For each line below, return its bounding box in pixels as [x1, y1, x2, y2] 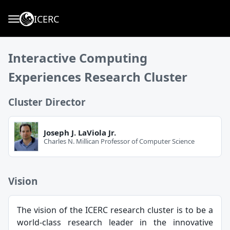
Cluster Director [8, 95, 86, 109]
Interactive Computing [8, 49, 147, 66]
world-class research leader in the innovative [17, 216, 213, 228]
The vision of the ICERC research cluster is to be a [17, 204, 213, 216]
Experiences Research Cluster [8, 68, 187, 85]
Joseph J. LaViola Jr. [44, 127, 116, 138]
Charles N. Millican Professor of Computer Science [44, 136, 195, 146]
